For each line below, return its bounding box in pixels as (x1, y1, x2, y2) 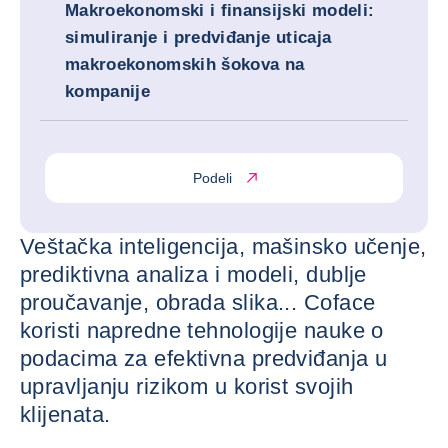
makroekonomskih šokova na (65, 55, 305, 74)
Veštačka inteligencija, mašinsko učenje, (20, 234, 427, 259)
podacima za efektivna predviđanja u (20, 346, 388, 371)
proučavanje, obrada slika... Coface (20, 290, 376, 315)
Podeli (192, 169, 232, 186)
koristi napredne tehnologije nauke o (20, 318, 384, 343)
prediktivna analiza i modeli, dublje (20, 262, 367, 287)
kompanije (65, 82, 151, 101)
